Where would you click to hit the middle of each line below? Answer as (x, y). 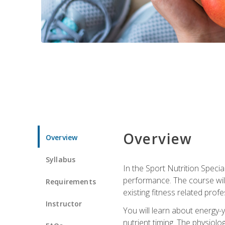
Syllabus (61, 159)
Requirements (71, 181)
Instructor (64, 203)
